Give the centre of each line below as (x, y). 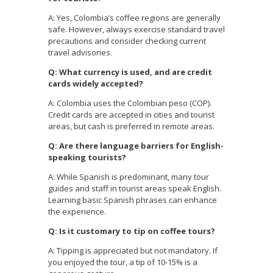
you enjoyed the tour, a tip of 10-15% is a (123, 262)
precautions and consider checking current (127, 41)
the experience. (77, 212)
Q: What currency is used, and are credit (130, 72)
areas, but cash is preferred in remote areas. (131, 126)
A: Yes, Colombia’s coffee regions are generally (134, 18)
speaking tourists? (87, 158)
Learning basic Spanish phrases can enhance (133, 200)
